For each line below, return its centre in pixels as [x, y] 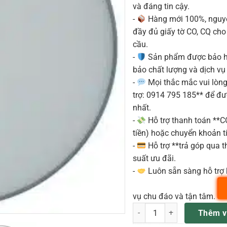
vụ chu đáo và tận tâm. [175, 196]
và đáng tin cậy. [161, 6]
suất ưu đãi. [154, 158]
